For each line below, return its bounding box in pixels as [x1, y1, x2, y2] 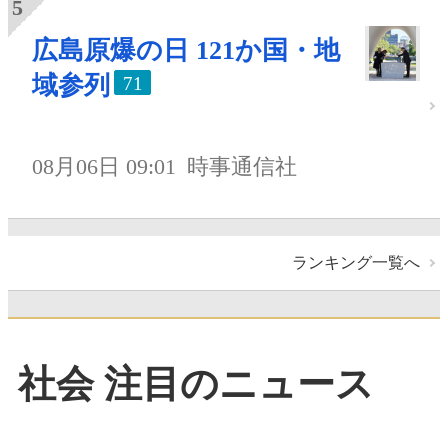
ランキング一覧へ [292, 253, 420, 271]
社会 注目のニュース [18, 363, 374, 406]
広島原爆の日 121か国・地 [32, 36, 340, 66]
